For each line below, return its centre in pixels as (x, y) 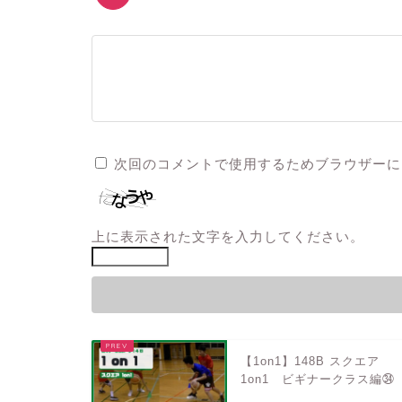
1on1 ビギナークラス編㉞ (318, 380)
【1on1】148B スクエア (310, 362)
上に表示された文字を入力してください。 (228, 237)
